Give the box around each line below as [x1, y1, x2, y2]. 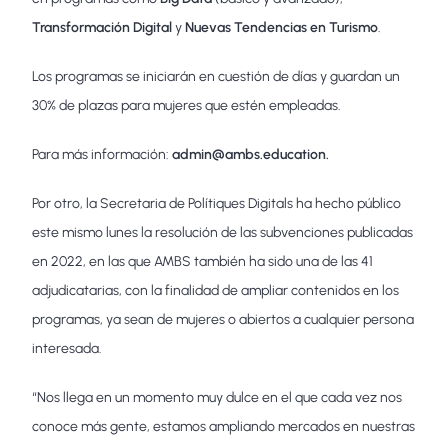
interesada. [32, 340, 103, 358]
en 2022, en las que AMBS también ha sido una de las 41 [32, 253, 374, 271]
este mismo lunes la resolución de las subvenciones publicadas [32, 224, 414, 242]
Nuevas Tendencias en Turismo [185, 19, 379, 37]
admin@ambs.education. [172, 146, 330, 164]
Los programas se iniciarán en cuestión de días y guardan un [32, 68, 401, 86]
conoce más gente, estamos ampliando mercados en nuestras [32, 418, 416, 436]
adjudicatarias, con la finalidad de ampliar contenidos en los [32, 282, 400, 300]
